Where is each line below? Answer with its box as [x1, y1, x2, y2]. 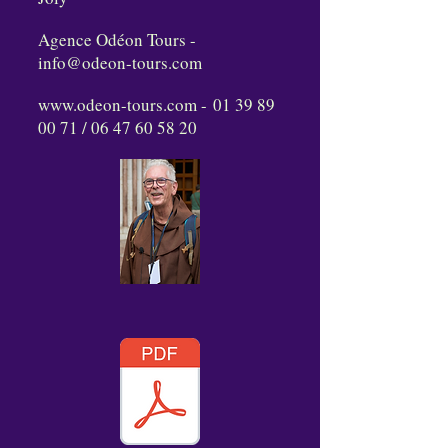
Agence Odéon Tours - [38, 28, 196, 51]
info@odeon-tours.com [38, 51, 202, 74]
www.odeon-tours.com [38, 93, 197, 116]
